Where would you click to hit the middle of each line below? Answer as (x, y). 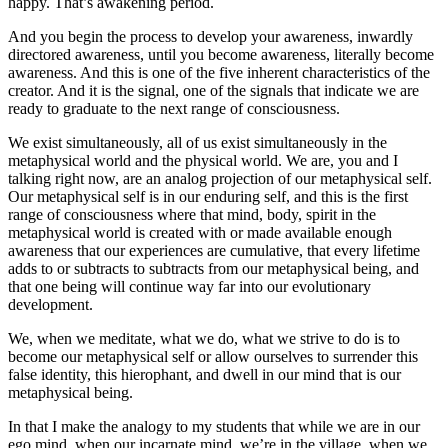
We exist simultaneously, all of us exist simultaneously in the (197, 143)
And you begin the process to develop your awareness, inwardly (210, 37)
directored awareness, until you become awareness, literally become (221, 55)
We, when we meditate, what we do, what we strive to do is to (204, 339)
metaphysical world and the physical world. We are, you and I (203, 161)
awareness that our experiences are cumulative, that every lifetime (214, 251)
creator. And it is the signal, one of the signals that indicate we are (213, 91)
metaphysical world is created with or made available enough (200, 233)
